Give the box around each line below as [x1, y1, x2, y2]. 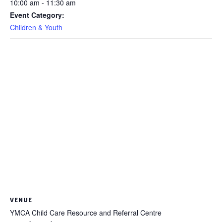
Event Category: [10, 9, 64, 20]
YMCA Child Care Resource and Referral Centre [10, 207, 162, 218]
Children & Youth [10, 22, 62, 32]
